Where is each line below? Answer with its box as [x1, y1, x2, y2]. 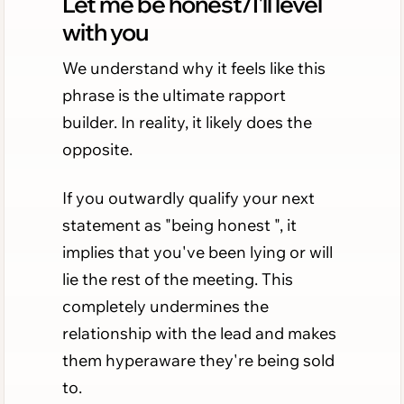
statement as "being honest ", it [61, 214, 297, 235]
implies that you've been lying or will [61, 241, 333, 262]
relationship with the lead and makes [61, 322, 336, 344]
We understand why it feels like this [61, 57, 326, 78]
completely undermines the [61, 295, 269, 317]
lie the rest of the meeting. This [61, 268, 293, 289]
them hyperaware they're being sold [61, 349, 335, 371]
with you [61, 15, 148, 47]
